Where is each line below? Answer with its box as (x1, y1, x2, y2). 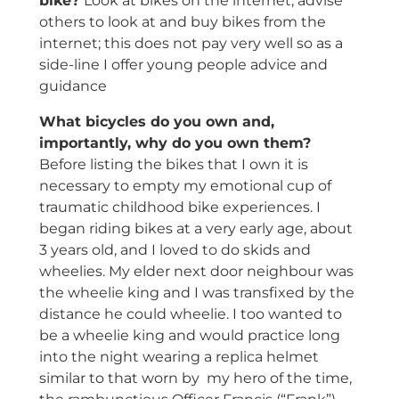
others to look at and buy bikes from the (38, 13, 326, 31)
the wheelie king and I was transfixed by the (38, 284, 354, 302)
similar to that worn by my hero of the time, (38, 370, 352, 387)
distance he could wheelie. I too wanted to (38, 305, 342, 323)
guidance (38, 77, 107, 95)
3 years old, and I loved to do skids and (38, 241, 311, 259)
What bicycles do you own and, (38, 113, 274, 131)
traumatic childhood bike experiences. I (38, 199, 321, 216)
